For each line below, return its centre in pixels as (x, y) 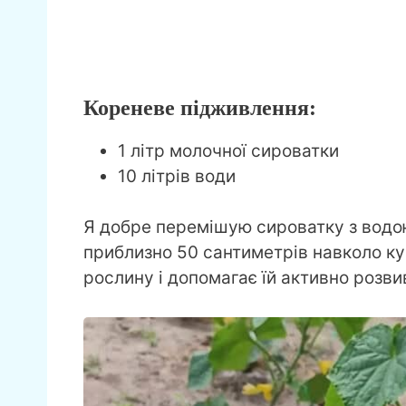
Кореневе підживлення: (200, 107)
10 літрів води (177, 176)
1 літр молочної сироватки (228, 150)
